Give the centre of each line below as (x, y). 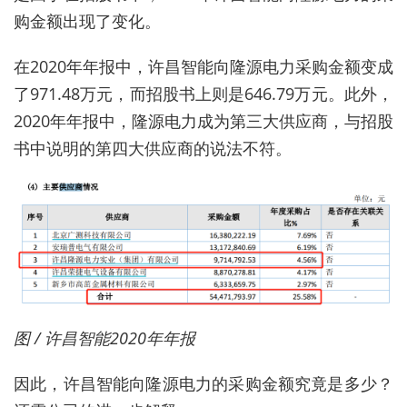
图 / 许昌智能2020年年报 (104, 338)
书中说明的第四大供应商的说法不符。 (153, 149)
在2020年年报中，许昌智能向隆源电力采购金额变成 (203, 67)
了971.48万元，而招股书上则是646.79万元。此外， (203, 94)
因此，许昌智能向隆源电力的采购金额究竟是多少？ (203, 383)
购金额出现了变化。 (87, 21)
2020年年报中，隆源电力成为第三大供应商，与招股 (203, 121)
